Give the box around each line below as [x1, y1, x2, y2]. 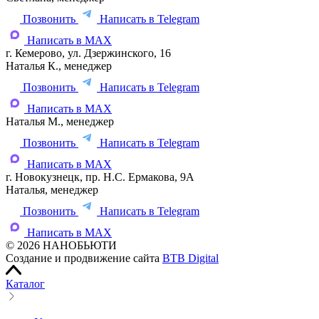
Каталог [6, 277, 45, 290]
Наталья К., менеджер [6, 59, 112, 72]
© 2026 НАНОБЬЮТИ [6, 239, 117, 251]
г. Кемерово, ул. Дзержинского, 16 [6, 46, 171, 59]
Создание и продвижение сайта [6, 251, 162, 264]
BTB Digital [162, 251, 219, 264]
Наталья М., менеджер [6, 115, 114, 127]
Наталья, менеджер [6, 183, 98, 196]
